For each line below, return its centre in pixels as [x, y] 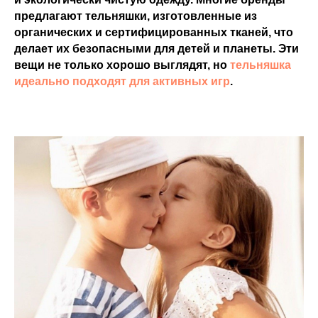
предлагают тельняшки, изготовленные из [136, 16]
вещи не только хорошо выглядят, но [122, 65]
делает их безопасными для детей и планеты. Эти [157, 49]
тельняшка [261, 65]
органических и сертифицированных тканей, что [154, 32]
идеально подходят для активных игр [122, 81]
